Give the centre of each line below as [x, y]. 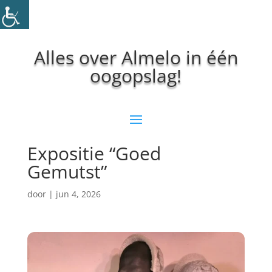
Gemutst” [67, 172]
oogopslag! [136, 76]
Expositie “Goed [94, 153]
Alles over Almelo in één [136, 57]
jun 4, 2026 [78, 194]
